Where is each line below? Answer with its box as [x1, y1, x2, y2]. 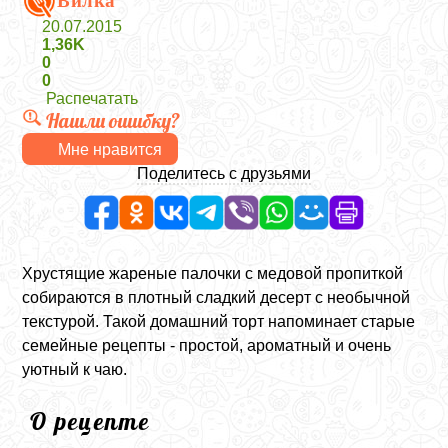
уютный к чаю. [22, 361, 128, 378]
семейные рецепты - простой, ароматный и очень [22, 337, 392, 354]
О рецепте [30, 406, 151, 436]
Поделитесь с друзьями [137, 165, 311, 182]
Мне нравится [58, 140, 163, 158]
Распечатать [46, 90, 139, 107]
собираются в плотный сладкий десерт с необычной [22, 289, 411, 306]
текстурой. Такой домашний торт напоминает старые [22, 313, 416, 330]
